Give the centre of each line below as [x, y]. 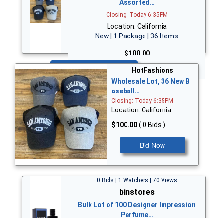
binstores [137, 192]
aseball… [126, 91]
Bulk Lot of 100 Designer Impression [137, 205]
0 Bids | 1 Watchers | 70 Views [137, 180]
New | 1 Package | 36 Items [137, 36]
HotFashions [152, 70]
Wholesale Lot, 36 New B [151, 81]
